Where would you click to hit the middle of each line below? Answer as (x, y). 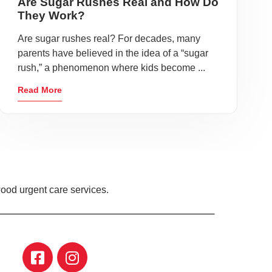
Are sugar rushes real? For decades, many (109, 39)
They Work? (51, 16)
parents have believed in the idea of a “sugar (113, 53)
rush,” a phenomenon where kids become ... (111, 68)
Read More (39, 90)
